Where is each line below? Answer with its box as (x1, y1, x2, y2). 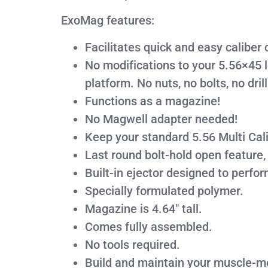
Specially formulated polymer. (85, 183, 243, 198)
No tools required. (85, 237, 180, 252)
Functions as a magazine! (85, 93, 220, 108)
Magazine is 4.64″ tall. (85, 201, 202, 216)
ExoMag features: (61, 13, 154, 28)
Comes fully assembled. (85, 219, 212, 234)
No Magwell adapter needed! (85, 111, 237, 126)
